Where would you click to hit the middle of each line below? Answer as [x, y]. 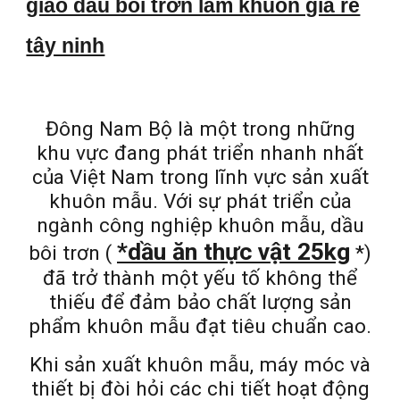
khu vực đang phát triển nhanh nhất [200, 154]
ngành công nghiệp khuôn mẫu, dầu [200, 226]
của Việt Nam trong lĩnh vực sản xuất [200, 178]
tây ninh [66, 46]
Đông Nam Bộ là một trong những [200, 129]
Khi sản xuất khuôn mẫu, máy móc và [200, 365]
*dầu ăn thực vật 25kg [233, 252]
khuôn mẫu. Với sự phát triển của [200, 202]
